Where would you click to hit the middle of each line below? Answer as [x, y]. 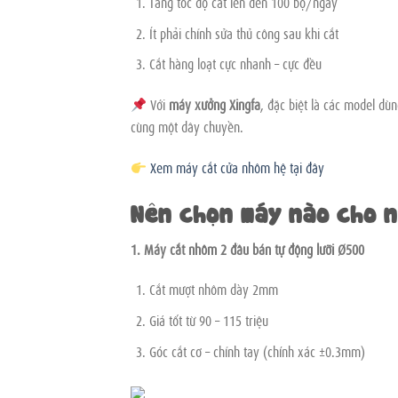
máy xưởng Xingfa [215, 104]
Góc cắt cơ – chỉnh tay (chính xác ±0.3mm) [257, 350]
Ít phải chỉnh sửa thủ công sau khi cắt [243, 32]
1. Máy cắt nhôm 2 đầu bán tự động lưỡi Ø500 [247, 248]
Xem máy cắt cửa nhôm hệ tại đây [238, 167]
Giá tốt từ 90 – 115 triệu [208, 319]
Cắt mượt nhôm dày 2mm [213, 289]
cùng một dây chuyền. [187, 127]
